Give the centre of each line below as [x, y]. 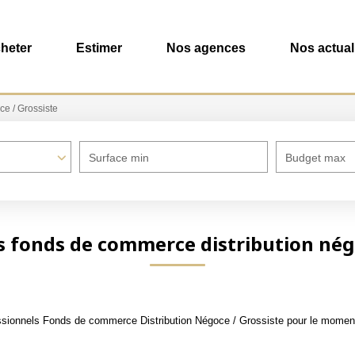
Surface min [119, 158]
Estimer [99, 48]
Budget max [315, 158]
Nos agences [206, 48]
